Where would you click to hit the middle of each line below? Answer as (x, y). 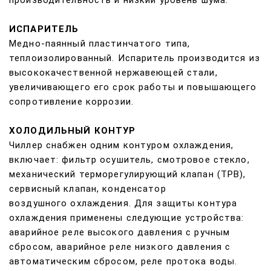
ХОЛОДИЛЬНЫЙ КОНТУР (73, 131)
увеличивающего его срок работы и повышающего (133, 87)
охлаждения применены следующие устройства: (127, 218)
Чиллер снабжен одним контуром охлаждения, (122, 145)
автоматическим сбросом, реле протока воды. (123, 262)
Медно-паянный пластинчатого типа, (100, 44)
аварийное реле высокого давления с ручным (120, 233)
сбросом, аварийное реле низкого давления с (120, 247)
